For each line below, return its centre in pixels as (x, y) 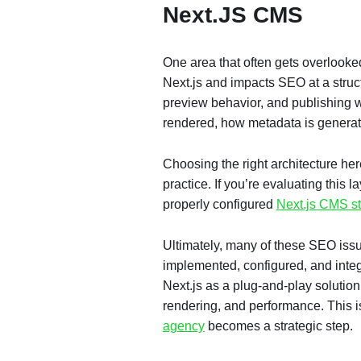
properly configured (220, 204)
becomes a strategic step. (279, 326)
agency (184, 326)
